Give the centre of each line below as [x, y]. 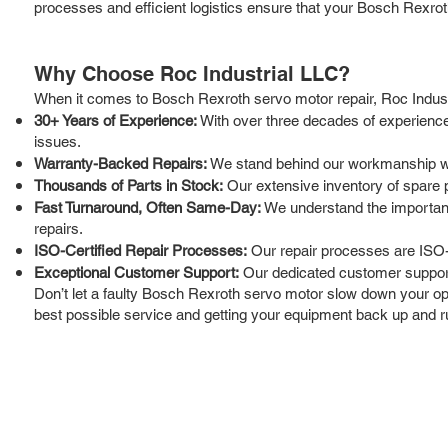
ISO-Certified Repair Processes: [140, 250]
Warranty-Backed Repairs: [120, 163]
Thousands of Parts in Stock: [128, 185]
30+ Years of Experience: [115, 120]
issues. [57, 141]
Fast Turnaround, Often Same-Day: [147, 207]
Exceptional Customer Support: [136, 272]
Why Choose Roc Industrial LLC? [192, 73]
